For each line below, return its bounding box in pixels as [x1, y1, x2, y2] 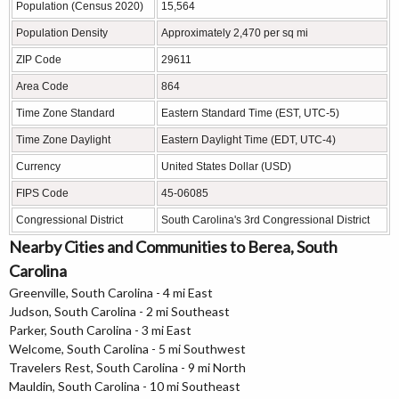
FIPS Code [16, 187, 69, 200]
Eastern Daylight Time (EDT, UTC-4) [161, 134, 336, 147]
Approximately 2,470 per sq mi [161, 27, 308, 40]
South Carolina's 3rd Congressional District [161, 214, 370, 227]
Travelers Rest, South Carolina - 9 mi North [9, 360, 246, 376]
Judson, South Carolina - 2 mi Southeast [9, 304, 230, 320]
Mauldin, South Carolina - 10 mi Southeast [9, 379, 240, 395]
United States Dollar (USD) [161, 160, 291, 174]
